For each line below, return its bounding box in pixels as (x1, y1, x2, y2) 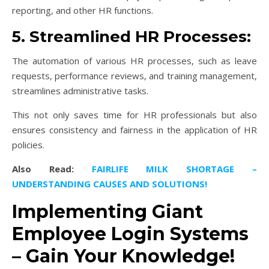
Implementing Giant (12, 200, 203, 223)
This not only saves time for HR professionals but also (12, 108, 257, 121)
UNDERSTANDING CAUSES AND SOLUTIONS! (12, 177, 207, 190)
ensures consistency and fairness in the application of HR (12, 123, 257, 136)
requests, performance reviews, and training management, (12, 69, 257, 82)
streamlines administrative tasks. (12, 84, 148, 97)
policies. (12, 138, 44, 151)
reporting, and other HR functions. (12, 4, 153, 16)
